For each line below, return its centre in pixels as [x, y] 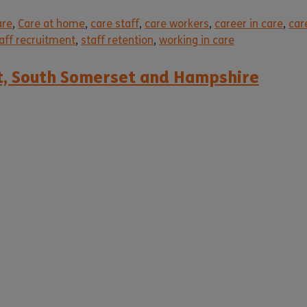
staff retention [117, 40]
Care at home [51, 24]
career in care [249, 24]
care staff [115, 24]
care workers [177, 24]
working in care [197, 40]
